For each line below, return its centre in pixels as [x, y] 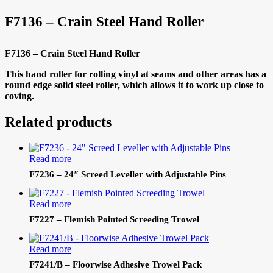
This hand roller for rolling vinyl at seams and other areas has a [136, 74]
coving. [19, 96]
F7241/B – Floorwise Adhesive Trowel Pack [115, 265]
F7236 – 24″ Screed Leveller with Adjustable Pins [128, 175]
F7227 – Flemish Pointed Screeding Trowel [114, 220]
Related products [58, 122]
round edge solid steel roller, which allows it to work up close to [134, 85]
